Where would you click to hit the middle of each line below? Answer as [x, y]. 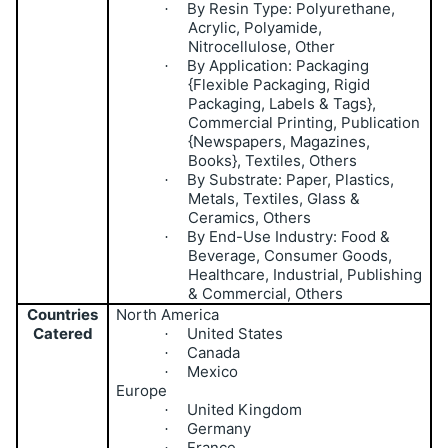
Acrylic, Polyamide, [255, 27]
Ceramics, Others [250, 217]
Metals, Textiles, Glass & [274, 198]
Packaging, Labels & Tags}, [282, 103]
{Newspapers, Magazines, [279, 141]
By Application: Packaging [278, 65]
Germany [219, 428]
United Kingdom [245, 409]
